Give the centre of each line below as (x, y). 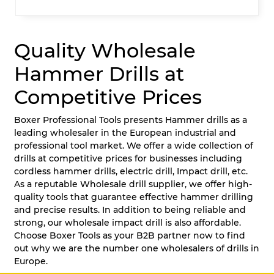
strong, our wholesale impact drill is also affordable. (128, 222)
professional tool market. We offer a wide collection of (134, 145)
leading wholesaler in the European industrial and (125, 132)
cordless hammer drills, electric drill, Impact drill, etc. (131, 171)
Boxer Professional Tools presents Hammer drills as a (131, 120)
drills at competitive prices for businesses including (128, 158)
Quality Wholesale (105, 50)
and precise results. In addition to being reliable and (130, 209)
